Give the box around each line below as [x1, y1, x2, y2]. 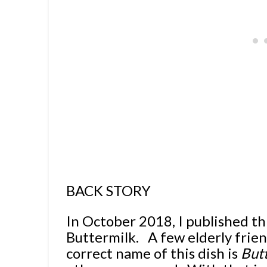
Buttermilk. [66, 228, 148, 246]
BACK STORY [66, 182, 151, 200]
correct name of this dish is [66, 244, 241, 262]
